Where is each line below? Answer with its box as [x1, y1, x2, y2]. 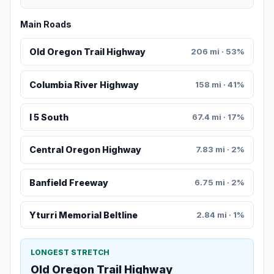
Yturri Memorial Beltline [29, 210, 138, 221]
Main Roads [20, 19, 72, 30]
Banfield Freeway [29, 177, 108, 188]
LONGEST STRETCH [31, 248, 109, 257]
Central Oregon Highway [29, 144, 141, 155]
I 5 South [29, 112, 68, 123]
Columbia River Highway [29, 79, 139, 90]
